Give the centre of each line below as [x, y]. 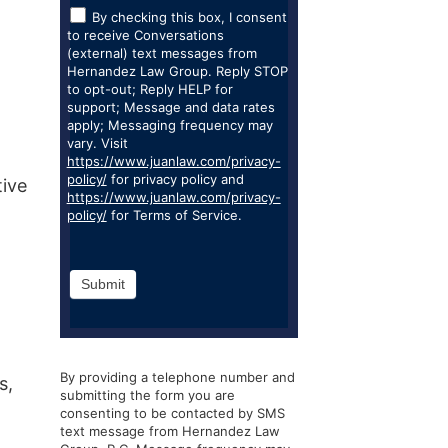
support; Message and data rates [170, 107]
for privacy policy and [175, 179]
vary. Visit [97, 143]
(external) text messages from [161, 53]
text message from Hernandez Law [169, 431]
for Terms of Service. [174, 215]
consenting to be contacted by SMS [172, 413]
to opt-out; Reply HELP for [149, 89]
